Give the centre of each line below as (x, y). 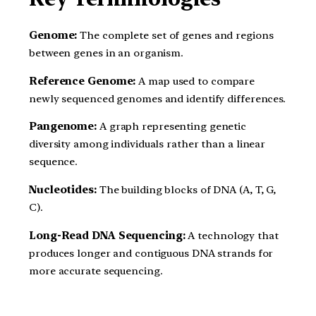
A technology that (232, 235)
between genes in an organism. (107, 53)
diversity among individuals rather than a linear (147, 144)
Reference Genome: (83, 81)
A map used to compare (195, 81)
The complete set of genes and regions (175, 35)
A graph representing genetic (172, 127)
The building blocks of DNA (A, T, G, (186, 190)
